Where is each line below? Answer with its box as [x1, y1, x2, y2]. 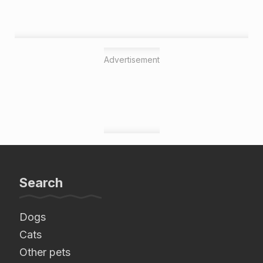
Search [19, 174, 63, 190]
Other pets [19, 245, 70, 258]
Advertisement [103, 54, 160, 65]
